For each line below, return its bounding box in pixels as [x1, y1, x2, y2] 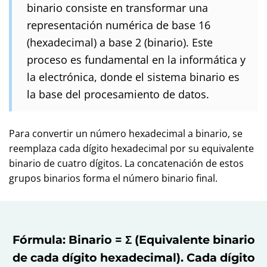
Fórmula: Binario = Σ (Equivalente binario [12, 232, 255, 247]
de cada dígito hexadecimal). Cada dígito [12, 250, 255, 265]
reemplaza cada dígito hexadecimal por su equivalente [9, 142, 254, 155]
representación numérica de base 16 [27, 17, 210, 32]
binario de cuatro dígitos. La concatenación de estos [9, 157, 244, 170]
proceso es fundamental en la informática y [27, 52, 246, 67]
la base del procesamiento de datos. [27, 86, 209, 101]
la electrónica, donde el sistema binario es [27, 69, 240, 84]
